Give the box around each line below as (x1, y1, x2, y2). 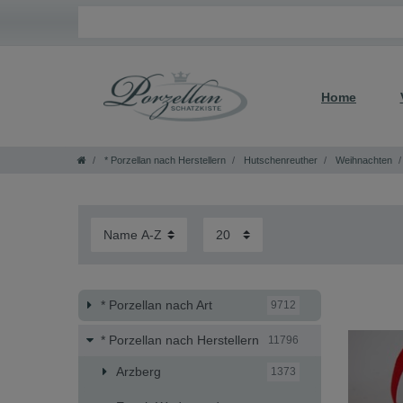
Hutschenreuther (241, 154, 318, 166)
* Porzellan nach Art (100, 297, 212, 312)
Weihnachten (333, 154, 392, 166)
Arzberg (116, 363, 161, 379)
